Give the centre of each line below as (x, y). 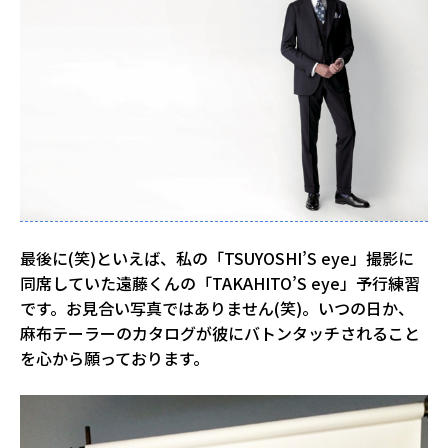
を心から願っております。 (114, 358)
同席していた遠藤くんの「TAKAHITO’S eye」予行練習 (220, 283)
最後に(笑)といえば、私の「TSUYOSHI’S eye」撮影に (217, 258)
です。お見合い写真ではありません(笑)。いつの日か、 (217, 308)
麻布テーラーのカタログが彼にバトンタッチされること (220, 333)
